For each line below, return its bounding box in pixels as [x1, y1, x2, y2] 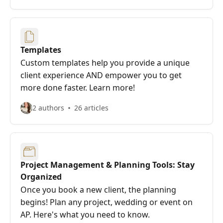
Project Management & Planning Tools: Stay [20, 159, 195, 170]
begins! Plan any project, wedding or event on [20, 197, 193, 208]
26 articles [74, 103, 109, 112]
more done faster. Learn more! [20, 82, 135, 93]
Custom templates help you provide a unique [20, 57, 190, 68]
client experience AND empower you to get [20, 70, 182, 81]
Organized [20, 171, 62, 182]
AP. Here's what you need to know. [20, 209, 150, 220]
